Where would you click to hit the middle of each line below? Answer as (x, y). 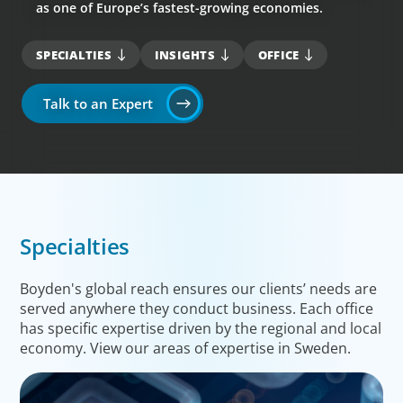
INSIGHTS (184, 54)
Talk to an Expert (98, 103)
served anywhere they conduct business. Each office (197, 308)
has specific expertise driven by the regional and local (201, 328)
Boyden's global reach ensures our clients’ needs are (199, 288)
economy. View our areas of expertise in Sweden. (186, 348)
